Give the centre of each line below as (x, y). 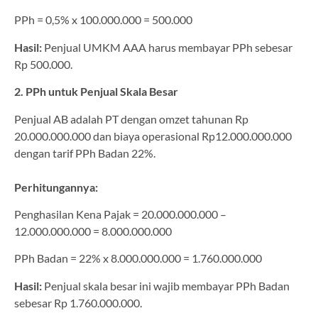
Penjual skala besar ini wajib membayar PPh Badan (166, 285)
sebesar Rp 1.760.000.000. (78, 302)
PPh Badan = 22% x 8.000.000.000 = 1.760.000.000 (138, 258)
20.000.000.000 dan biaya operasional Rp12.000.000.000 (153, 136)
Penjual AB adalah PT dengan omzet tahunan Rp (131, 119)
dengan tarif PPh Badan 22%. (85, 153)
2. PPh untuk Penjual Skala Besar (96, 92)
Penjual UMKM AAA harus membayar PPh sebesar (167, 47)
